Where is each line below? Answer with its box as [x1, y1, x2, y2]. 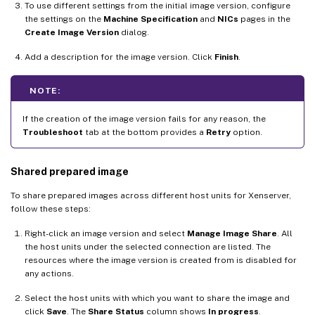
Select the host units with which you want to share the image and [25, 292, 290, 303]
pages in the [238, 13, 290, 24]
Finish [214, 51, 238, 62]
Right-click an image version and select [25, 228, 187, 238]
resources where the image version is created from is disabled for [25, 255, 297, 265]
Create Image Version [25, 27, 119, 37]
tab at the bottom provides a [83, 127, 206, 137]
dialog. [119, 27, 149, 37]
